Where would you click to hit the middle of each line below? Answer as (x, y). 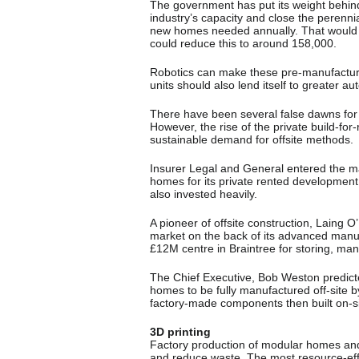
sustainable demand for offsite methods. (252, 139)
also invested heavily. (204, 194)
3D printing (180, 331)
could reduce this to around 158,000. (243, 43)
